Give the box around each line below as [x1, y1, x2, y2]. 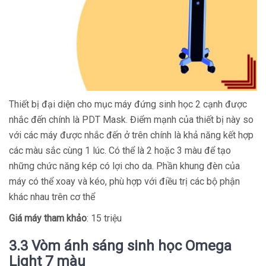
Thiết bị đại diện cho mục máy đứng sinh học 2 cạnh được [9, 99, 247, 110]
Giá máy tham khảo [9, 213, 87, 224]
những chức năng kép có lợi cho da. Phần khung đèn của [9, 160, 240, 172]
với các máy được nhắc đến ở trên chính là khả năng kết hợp [9, 129, 254, 141]
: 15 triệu [87, 213, 122, 224]
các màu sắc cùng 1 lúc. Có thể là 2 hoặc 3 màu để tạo [9, 145, 231, 156]
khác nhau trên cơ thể [9, 191, 95, 202]
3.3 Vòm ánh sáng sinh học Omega [9, 237, 232, 254]
